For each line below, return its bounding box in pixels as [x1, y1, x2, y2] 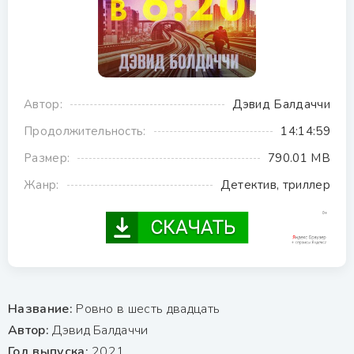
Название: [8, 299, 73, 318]
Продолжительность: [24, 123, 146, 139]
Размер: [24, 150, 70, 166]
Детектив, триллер [220, 177, 330, 193]
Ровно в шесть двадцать [72, 299, 220, 318]
